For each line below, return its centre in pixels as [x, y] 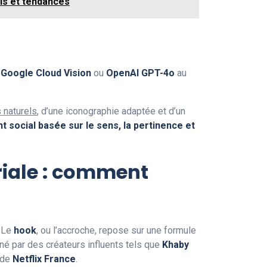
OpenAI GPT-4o [140, 73]
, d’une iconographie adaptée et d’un [111, 111]
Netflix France [44, 259]
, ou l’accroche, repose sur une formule [116, 230]
